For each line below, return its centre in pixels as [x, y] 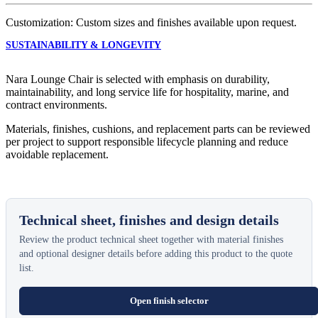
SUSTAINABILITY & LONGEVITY [83, 45]
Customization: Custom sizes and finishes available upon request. [151, 22]
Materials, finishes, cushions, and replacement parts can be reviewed [158, 128]
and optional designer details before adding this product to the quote [156, 253]
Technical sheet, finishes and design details [149, 220]
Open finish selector [169, 300]
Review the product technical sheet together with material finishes [151, 239]
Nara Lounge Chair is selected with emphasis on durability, [138, 79]
